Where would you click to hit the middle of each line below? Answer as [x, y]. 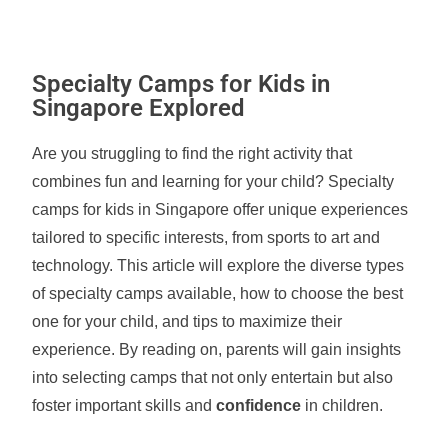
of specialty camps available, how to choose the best [218, 293]
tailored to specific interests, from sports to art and [206, 237]
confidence [259, 405]
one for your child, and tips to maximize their [187, 321]
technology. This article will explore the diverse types [218, 265]
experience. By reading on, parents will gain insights [217, 349]
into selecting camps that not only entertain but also [213, 377]
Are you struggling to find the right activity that [192, 153]
